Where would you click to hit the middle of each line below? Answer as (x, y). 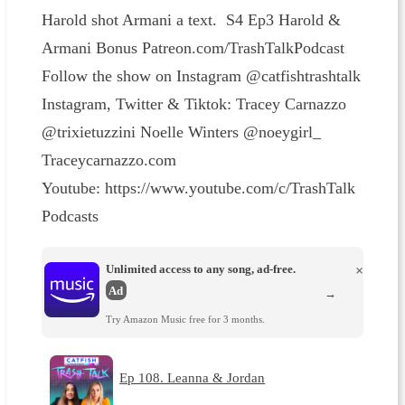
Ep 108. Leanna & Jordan (193, 377)
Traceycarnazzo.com (108, 160)
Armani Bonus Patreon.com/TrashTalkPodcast (193, 47)
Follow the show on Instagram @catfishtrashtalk (201, 75)
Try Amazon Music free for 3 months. (185, 319)
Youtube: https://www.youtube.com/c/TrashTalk (198, 188)
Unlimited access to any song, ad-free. (200, 269)
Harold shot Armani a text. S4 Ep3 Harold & (191, 19)
